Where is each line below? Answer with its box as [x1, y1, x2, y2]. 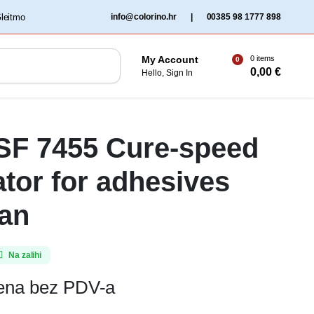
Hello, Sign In [142, 68, 193, 78]
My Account [142, 54, 199, 65]
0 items [250, 53, 275, 62]
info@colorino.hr [110, 12, 177, 22]
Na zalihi [8, 250, 42, 260]
